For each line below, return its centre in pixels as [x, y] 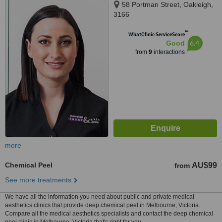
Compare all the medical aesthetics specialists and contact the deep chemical [109, 214]
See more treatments [38, 180]
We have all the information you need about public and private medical [100, 197]
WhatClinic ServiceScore [156, 34]
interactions [168, 52]
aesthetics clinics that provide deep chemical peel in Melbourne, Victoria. [103, 205]
